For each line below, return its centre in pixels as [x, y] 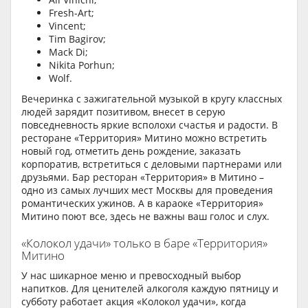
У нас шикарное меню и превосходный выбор [131, 276]
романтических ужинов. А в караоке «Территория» [142, 203]
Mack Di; [68, 52]
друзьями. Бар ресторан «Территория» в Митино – [143, 177]
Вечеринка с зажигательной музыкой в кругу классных [152, 98]
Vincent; [67, 26]
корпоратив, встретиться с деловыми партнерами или [152, 164]
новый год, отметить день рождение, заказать [131, 151]
